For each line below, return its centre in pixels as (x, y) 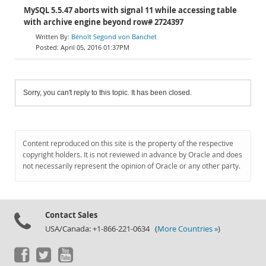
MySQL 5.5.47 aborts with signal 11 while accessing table (130, 10)
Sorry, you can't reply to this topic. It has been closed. (107, 93)
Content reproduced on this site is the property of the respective (128, 143)
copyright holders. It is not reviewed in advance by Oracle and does (132, 155)
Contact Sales (71, 215)
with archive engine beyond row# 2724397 (104, 22)
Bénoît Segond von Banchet (114, 37)
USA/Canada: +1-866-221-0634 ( (101, 229)
